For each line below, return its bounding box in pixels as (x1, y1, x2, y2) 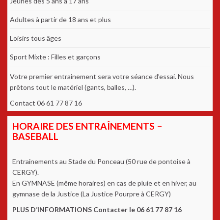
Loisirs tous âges (10, 34, 61, 43)
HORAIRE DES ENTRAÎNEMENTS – (12, 120, 163, 132)
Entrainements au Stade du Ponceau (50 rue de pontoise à (12, 157, 191, 166)
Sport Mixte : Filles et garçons (10, 53, 101, 61)
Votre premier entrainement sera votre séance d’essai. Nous (10, 72, 194, 81)
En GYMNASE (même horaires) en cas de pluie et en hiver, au (12, 179, 196, 188)
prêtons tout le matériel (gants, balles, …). (10, 83, 136, 92)
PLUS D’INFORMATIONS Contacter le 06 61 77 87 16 (12, 205, 182, 214)
